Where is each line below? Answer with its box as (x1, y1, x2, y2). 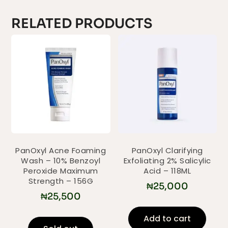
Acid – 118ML (144, 165, 191, 176)
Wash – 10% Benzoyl (21, 155, 101, 166)
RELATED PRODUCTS (11, 15, 153, 33)
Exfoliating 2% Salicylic (123, 155, 211, 166)
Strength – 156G (28, 175, 94, 186)
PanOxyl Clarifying (131, 145, 203, 156)
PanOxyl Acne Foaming (15, 145, 106, 156)
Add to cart (144, 213, 191, 225)
